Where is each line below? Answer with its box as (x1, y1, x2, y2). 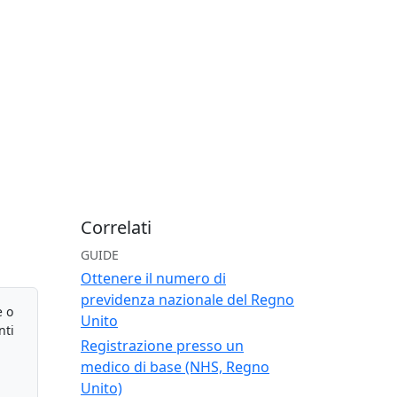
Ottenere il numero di (81, 269, 226, 289)
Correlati (81, 215, 152, 240)
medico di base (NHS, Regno (81, 357, 269, 378)
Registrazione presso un (81, 336, 244, 356)
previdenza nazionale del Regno (81, 290, 294, 310)
